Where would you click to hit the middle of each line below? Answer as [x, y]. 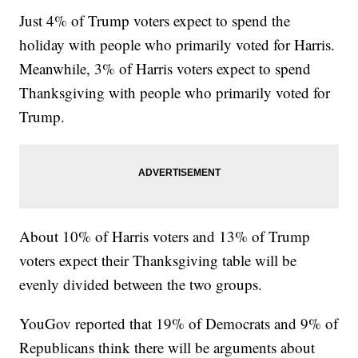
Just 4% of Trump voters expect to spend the [155, 21]
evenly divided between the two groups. [141, 284]
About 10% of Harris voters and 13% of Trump [165, 237]
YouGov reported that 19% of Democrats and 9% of [179, 324]
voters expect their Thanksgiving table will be [158, 261]
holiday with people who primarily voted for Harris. [177, 45]
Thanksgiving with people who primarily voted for [175, 93]
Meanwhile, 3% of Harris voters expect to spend [165, 69]
